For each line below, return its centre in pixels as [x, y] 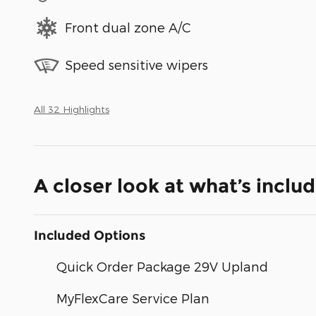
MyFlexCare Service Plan [133, 298]
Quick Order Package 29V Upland [162, 266]
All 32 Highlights [72, 109]
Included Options [90, 235]
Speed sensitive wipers [136, 65]
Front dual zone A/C [128, 28]
